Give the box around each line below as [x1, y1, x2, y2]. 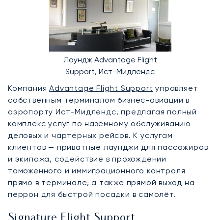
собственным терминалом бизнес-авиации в [8, 95, 190, 105]
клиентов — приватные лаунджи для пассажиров [8, 142, 208, 152]
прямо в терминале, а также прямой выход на [8, 177, 195, 187]
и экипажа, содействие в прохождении [8, 154, 166, 164]
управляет [153, 83, 198, 93]
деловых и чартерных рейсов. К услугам [8, 130, 173, 140]
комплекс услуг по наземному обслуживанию [8, 118, 191, 128]
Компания [8, 83, 50, 93]
